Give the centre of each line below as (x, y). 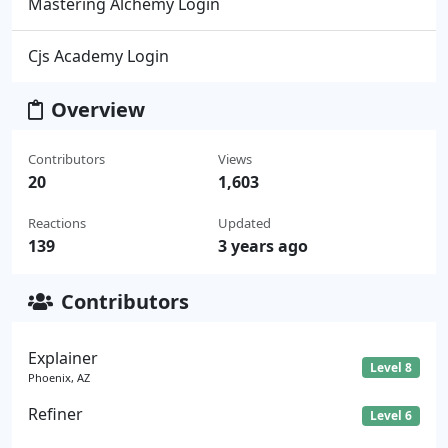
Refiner (55, 413)
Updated (244, 222)
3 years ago (262, 245)
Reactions (57, 222)
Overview (98, 109)
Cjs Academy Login (98, 55)
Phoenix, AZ (59, 377)
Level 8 (391, 367)
